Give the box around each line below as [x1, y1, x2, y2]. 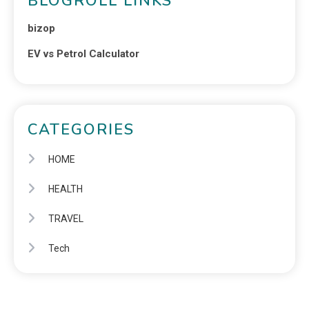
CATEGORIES [28, 119, 134, 140]
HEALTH [48, 183, 83, 195]
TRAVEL [48, 212, 83, 224]
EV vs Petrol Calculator [28, 47, 139, 60]
